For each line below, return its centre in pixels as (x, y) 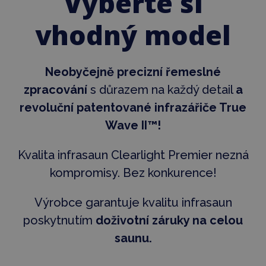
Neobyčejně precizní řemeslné (133, 72)
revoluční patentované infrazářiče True (133, 107)
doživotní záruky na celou (169, 220)
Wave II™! (133, 125)
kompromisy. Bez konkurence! (133, 172)
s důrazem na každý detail (161, 89)
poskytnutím (59, 220)
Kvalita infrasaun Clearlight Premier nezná (133, 155)
